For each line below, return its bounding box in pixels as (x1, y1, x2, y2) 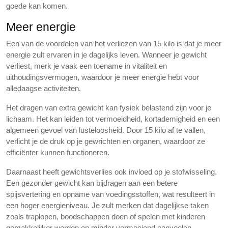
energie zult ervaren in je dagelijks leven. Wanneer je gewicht (6, 50, 207, 59)
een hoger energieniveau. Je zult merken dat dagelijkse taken (6, 201, 209, 210)
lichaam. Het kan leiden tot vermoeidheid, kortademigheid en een (6, 115, 220, 123)
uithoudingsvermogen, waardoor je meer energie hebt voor (6, 73, 199, 81)
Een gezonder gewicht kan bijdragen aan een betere (6, 179, 178, 187)
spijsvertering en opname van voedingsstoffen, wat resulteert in (6, 190, 215, 198)
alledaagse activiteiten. (6, 84, 81, 93)
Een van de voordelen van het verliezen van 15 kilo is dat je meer (6, 39, 221, 48)
